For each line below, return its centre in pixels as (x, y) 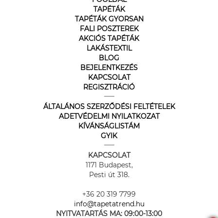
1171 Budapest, (109, 165)
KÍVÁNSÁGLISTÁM (109, 126)
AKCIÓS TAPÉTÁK (109, 38)
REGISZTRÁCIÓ (109, 87)
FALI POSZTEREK (109, 29)
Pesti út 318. (109, 175)
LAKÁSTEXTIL (109, 48)
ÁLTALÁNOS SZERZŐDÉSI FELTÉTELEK (109, 107)
